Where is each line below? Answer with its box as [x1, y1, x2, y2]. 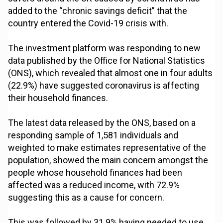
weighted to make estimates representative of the [8, 142, 207, 153]
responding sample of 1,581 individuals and [8, 130, 179, 141]
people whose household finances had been [8, 167, 183, 178]
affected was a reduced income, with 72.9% [8, 180, 180, 191]
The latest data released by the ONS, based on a [8, 117, 196, 128]
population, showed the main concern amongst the [8, 155, 209, 166]
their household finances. [8, 93, 109, 104]
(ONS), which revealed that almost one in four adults [8, 68, 213, 79]
